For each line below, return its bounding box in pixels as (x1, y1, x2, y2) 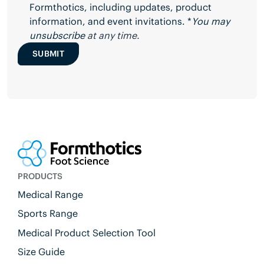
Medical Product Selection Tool (17, 226, 156, 239)
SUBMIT (32, 48, 65, 60)
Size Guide (17, 245, 65, 258)
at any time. (84, 29, 140, 41)
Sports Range (17, 207, 78, 220)
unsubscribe (29, 29, 85, 41)
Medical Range (17, 188, 83, 200)
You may (191, 15, 230, 27)
